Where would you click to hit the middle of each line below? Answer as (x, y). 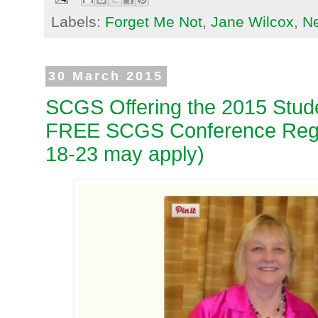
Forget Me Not (154, 21)
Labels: (78, 21)
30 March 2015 (106, 76)
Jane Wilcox (252, 21)
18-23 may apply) (125, 154)
